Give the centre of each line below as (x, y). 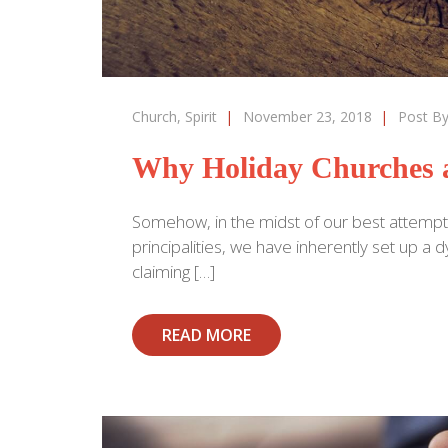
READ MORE (206, 335)
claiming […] (173, 272)
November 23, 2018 (307, 117)
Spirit (201, 117)
